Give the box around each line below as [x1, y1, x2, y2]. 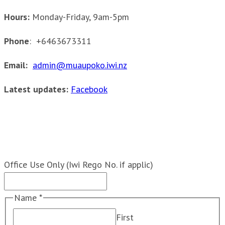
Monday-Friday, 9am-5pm [30, 11, 129, 23]
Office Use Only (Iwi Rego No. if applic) [4, 158, 153, 170]
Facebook [71, 83, 107, 95]
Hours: [4, 11, 30, 23]
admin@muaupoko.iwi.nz [33, 59, 127, 71]
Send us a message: [4, 119, 180, 144]
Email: [4, 59, 28, 71]
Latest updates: [4, 83, 68, 95]
